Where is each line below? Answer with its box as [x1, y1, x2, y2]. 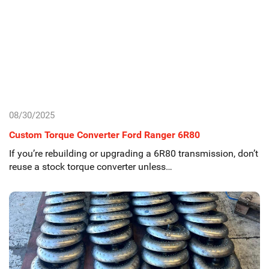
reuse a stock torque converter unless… [9, 161, 172, 172]
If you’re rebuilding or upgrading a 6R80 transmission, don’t [9, 148, 258, 159]
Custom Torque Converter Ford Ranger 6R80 [9, 129, 200, 141]
